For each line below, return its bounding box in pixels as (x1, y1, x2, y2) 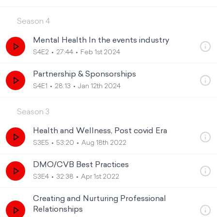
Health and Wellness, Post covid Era (33, 127, 167, 135)
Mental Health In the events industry (33, 37, 169, 45)
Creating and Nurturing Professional (33, 195, 166, 203)
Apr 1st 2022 (81, 173, 119, 181)
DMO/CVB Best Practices (33, 161, 129, 169)
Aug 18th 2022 (81, 139, 126, 147)
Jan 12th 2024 (78, 83, 121, 90)
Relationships (33, 206, 83, 214)
